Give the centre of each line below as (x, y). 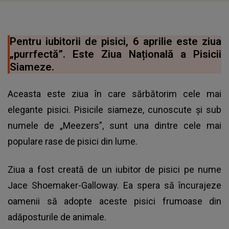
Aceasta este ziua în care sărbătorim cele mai (114, 94)
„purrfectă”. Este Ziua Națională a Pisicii (116, 54)
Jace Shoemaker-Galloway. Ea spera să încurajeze (114, 186)
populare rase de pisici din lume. (73, 142)
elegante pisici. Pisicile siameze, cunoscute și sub (114, 110)
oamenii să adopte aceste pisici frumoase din (114, 201)
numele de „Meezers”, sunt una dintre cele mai (114, 126)
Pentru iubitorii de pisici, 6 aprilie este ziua (116, 42)
